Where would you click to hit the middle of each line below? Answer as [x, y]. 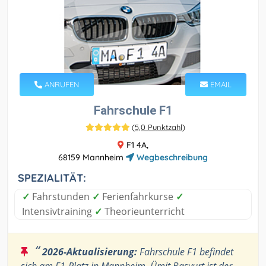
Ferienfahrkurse [138, 197]
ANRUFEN [61, 85]
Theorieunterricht [143, 212]
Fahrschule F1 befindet [185, 252]
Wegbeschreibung [171, 158]
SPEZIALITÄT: [52, 178]
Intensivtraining [58, 212]
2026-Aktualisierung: [90, 252]
